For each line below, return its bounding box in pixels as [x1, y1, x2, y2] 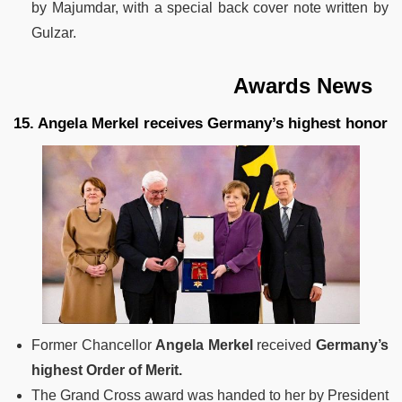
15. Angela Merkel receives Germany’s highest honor [13, 115, 388, 133]
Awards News [13, 74, 372, 99]
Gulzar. [31, 25, 76, 41]
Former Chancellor [31, 337, 156, 354]
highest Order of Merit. [31, 363, 182, 379]
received [252, 337, 317, 354]
